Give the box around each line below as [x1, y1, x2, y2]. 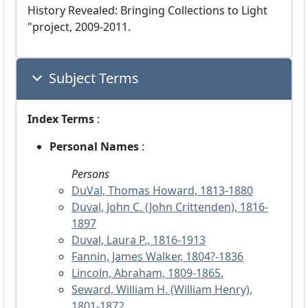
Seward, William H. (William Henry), [71, 282, 252, 298]
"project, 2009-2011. [27, 19, 131, 35]
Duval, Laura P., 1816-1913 [71, 232, 206, 248]
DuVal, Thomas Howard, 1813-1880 [71, 183, 253, 199]
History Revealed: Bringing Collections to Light [27, 3, 267, 19]
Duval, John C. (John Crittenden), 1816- [71, 199, 268, 215]
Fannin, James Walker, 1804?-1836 [71, 249, 243, 265]
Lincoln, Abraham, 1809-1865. [71, 265, 223, 281]
